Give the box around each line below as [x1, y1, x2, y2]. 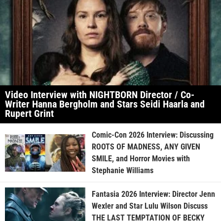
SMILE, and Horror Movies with [91, 154, 190, 164]
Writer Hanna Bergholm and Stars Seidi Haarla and [5, 98, 205, 110]
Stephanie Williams [91, 166, 153, 176]
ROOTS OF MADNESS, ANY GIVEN [91, 142, 200, 152]
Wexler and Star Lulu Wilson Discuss [91, 201, 208, 211]
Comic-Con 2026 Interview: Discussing [91, 130, 214, 140]
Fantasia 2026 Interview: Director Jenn [91, 189, 215, 199]
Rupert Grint [5, 108, 54, 120]
